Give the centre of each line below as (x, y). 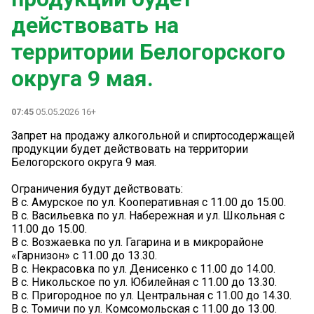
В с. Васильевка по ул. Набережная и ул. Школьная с (148, 216)
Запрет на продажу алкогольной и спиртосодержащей (153, 136)
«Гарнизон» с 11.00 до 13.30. (84, 255)
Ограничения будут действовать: (97, 189)
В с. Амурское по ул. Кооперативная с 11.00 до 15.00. (149, 202)
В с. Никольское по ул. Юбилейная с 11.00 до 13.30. (144, 282)
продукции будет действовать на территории (130, 149)
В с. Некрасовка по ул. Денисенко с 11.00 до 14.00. (143, 269)
